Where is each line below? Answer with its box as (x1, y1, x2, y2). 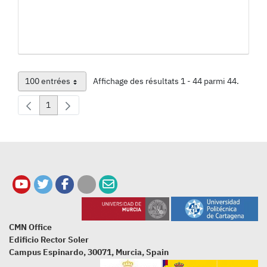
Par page (51, 80, 85, 91)
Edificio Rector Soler (9, 234, 89, 245)
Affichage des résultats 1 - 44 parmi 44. (93, 76, 240, 87)
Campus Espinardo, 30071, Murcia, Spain (9, 246, 169, 257)
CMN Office (9, 221, 52, 232)
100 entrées (24, 76, 70, 87)
